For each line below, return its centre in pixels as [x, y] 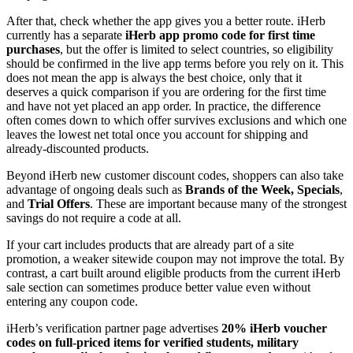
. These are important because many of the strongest [218, 204]
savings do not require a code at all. [95, 218]
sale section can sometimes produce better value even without [158, 288]
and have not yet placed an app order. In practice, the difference [163, 106]
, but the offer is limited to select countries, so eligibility [197, 50]
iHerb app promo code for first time [220, 35]
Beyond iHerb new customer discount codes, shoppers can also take [175, 176]
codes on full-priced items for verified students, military [152, 343]
